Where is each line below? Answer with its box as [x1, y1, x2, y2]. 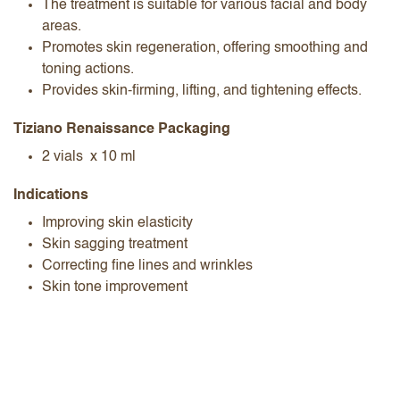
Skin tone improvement [42, 279, 187, 295]
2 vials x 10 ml [42, 149, 139, 164]
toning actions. [42, 62, 137, 77]
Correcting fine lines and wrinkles [42, 258, 253, 273]
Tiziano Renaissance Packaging [13, 121, 230, 137]
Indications [13, 187, 88, 203]
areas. [42, 19, 81, 34]
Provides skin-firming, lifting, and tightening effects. [42, 83, 365, 98]
